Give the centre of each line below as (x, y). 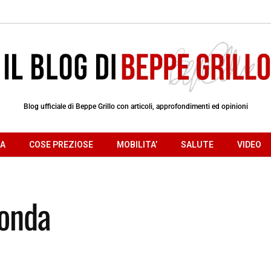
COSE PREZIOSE (61, 144)
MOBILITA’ (137, 144)
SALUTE (197, 144)
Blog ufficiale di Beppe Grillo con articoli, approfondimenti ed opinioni (135, 106)
